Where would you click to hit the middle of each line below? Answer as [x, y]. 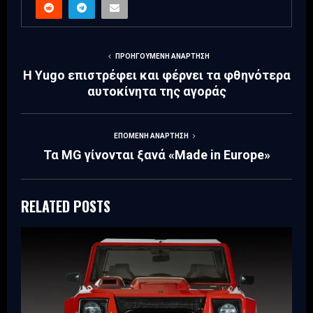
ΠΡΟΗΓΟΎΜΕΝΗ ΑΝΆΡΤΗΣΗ [162, 57]
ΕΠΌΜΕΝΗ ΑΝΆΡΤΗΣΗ [151, 136]
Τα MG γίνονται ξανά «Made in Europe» [156, 155]
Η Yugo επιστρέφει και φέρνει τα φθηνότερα [156, 75]
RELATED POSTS [66, 206]
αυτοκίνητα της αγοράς [156, 92]
